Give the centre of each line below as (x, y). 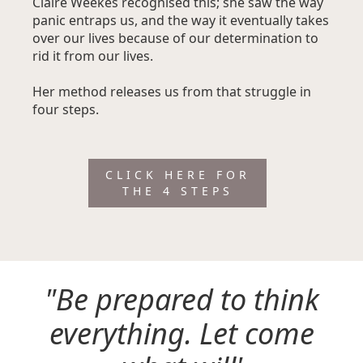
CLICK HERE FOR (177, 175)
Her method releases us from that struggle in (172, 92)
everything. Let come (181, 334)
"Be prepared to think (181, 300)
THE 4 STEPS (177, 191)
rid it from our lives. (93, 56)
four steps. (66, 110)
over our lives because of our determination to (175, 38)
